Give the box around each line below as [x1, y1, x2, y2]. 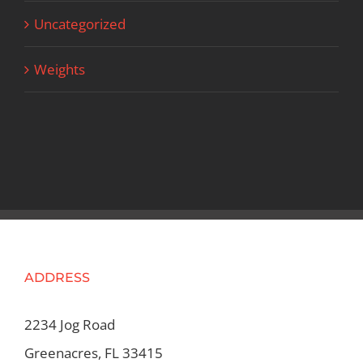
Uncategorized [34, 14, 126, 33]
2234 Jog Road [24, 314, 115, 334]
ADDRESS [24, 269, 90, 285]
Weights [34, 59, 85, 79]
